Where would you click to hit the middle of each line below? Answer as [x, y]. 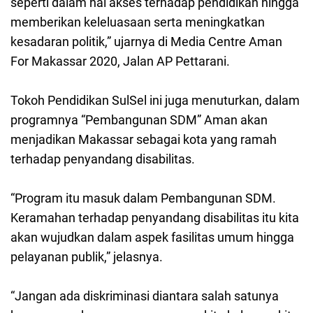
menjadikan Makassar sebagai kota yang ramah [144, 140]
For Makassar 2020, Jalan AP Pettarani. [120, 61]
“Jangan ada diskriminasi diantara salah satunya [145, 296]
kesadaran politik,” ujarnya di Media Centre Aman [146, 42]
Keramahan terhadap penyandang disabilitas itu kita [155, 218]
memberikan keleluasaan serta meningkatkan [138, 22]
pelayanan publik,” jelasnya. [87, 257]
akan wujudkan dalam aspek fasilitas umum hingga [152, 238]
